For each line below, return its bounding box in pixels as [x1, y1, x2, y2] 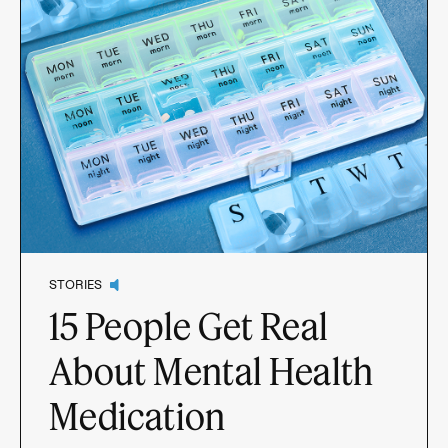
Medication [49, 393, 226, 437]
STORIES [49, 277, 102, 291]
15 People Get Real [49, 303, 329, 347]
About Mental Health [49, 348, 374, 392]
